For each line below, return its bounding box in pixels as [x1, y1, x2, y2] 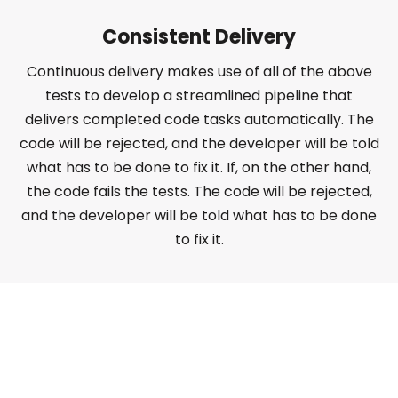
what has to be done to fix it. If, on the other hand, [27, 157, 371, 179]
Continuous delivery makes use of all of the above [26, 61, 372, 83]
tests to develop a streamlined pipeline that [45, 85, 353, 107]
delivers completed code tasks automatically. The [24, 109, 374, 131]
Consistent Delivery [102, 23, 296, 52]
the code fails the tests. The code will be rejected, [26, 181, 372, 203]
